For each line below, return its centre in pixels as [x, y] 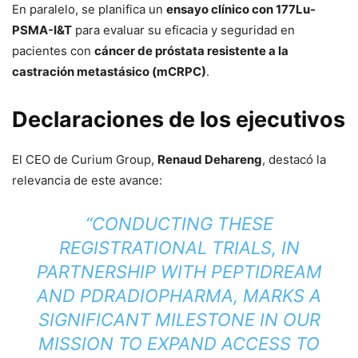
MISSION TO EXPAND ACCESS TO [179, 343]
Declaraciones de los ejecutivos [179, 119]
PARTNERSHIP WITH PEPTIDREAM [179, 271]
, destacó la [294, 159]
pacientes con [53, 50]
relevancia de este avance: [87, 180]
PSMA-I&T [42, 30]
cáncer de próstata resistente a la [191, 50]
